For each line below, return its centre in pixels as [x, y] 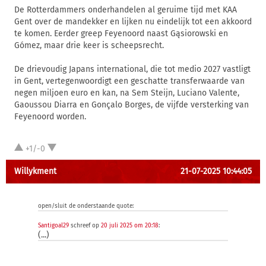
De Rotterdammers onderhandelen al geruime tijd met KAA [126, 10]
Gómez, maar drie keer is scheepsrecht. [89, 45]
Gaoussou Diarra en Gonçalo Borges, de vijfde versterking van [132, 105]
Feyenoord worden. [50, 117]
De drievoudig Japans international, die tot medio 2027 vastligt [132, 69]
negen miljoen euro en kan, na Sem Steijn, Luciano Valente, [127, 93]
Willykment [35, 171]
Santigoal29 [53, 226]
